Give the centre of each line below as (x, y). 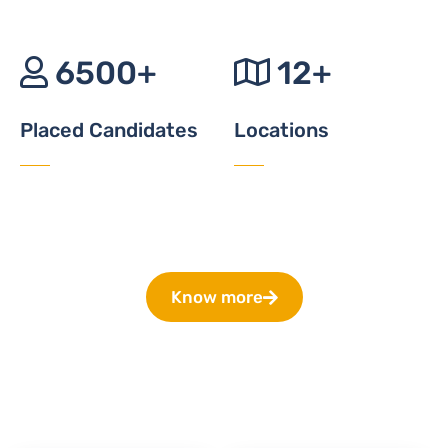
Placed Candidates (109, 130)
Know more (216, 297)
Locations (281, 130)
